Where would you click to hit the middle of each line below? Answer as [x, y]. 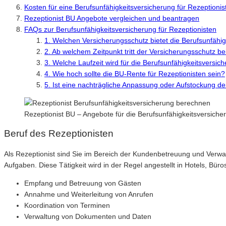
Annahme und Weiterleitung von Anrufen [89, 194]
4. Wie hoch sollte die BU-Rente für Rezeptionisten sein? [135, 73]
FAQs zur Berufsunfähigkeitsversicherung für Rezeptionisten [120, 29]
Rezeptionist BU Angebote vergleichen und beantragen [112, 18]
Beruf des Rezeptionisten [59, 134]
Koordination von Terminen [67, 206]
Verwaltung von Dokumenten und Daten [88, 217]
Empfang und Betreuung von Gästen [83, 183]
